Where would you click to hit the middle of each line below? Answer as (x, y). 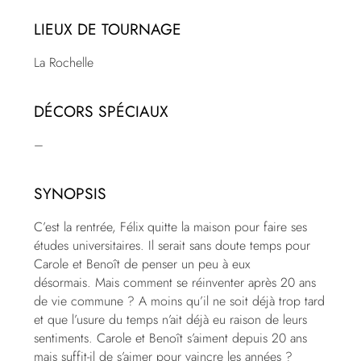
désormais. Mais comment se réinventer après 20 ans (175, 283)
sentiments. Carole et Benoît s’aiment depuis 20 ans (171, 338)
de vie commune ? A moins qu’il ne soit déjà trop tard (180, 301)
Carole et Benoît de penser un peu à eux (142, 264)
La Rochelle (64, 63)
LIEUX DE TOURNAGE (108, 29)
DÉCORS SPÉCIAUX (102, 112)
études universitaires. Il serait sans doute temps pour (172, 246)
